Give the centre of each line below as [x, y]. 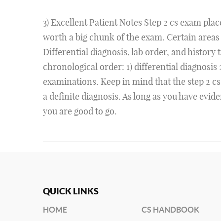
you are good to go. [80, 111]
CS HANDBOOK [170, 209]
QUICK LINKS [71, 191]
